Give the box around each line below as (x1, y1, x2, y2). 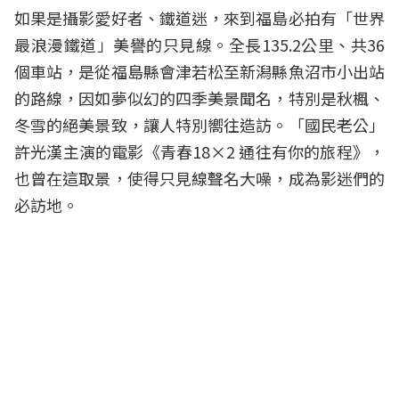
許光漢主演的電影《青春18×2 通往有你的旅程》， (14, 140, 385, 164)
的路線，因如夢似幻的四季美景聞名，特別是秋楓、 (14, 86, 385, 110)
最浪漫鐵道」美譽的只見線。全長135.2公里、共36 (14, 33, 385, 57)
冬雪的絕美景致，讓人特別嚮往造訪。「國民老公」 (14, 113, 385, 137)
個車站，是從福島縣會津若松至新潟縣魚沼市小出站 (14, 60, 385, 84)
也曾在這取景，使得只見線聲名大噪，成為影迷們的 (14, 167, 385, 191)
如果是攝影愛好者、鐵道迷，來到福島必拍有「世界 (14, 6, 385, 30)
